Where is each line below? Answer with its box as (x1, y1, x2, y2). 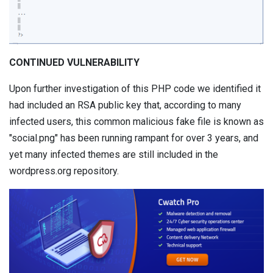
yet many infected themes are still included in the (9, 149, 218, 161)
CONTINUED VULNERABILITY (9, 57, 140, 69)
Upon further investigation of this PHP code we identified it (9, 83, 261, 95)
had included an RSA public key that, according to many (9, 99, 241, 112)
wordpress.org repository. (9, 165, 119, 177)
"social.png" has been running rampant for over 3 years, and (9, 132, 258, 144)
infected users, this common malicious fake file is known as (9, 116, 264, 128)
